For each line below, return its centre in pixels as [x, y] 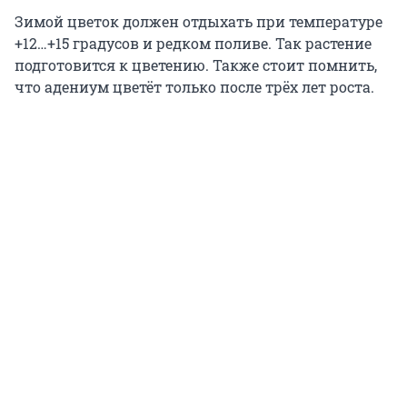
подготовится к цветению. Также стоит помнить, [196, 65]
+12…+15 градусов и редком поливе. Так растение [193, 44]
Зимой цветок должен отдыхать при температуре [199, 22]
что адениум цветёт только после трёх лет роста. [194, 87]
